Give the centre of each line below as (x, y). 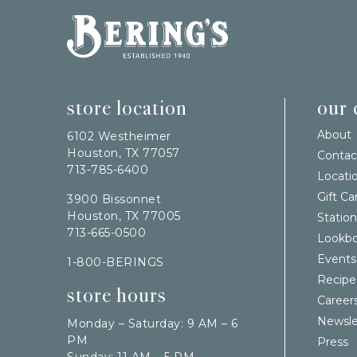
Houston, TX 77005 (124, 216)
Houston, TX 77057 (124, 153)
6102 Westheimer (119, 136)
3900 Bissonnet (114, 199)
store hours (117, 295)
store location (127, 108)
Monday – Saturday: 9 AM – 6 (153, 323)
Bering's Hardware (118, 22)
